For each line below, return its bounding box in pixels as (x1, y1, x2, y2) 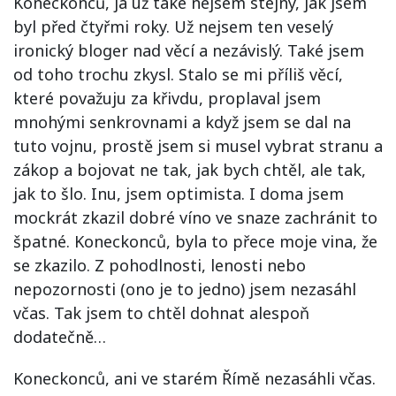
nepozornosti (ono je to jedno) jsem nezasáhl (13, 278, 356, 300)
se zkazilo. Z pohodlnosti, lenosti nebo (13, 255, 306, 276)
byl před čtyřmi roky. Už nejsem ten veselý (13, 16, 333, 37)
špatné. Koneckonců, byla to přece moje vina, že (13, 231, 377, 252)
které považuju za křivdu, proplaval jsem (13, 88, 321, 109)
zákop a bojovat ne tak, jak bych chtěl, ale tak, (13, 159, 366, 180)
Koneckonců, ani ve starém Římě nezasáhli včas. (13, 368, 376, 389)
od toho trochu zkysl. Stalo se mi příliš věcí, (13, 64, 343, 85)
